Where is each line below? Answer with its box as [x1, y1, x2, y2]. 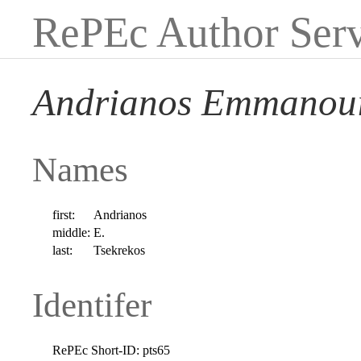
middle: [52, 225, 91, 239]
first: [52, 207, 76, 222]
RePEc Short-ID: [52, 342, 140, 357]
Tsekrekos [93, 243, 146, 257]
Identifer [32, 285, 151, 324]
